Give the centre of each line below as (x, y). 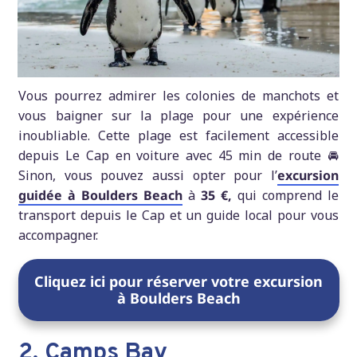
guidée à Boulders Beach (101, 196)
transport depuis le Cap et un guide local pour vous (178, 216)
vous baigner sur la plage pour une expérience (178, 116)
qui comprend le (288, 196)
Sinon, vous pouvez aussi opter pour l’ (148, 176)
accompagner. (59, 235)
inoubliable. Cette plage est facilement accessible (178, 136)
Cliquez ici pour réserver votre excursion (178, 282)
